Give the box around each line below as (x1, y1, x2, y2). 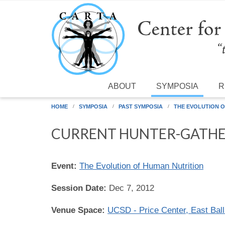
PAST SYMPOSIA (119, 103, 163, 109)
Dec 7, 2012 (109, 183, 154, 193)
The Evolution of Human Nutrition (79, 161, 203, 171)
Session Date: (51, 183, 109, 193)
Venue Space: (51, 205, 107, 215)
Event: (51, 161, 79, 171)
